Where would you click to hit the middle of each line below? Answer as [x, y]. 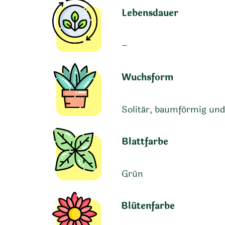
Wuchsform [147, 77]
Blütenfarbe [148, 206]
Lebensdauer [150, 13]
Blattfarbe [145, 141]
